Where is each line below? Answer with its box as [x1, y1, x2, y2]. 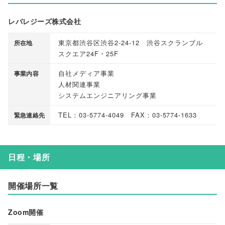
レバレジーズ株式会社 [8, 16, 81, 27]
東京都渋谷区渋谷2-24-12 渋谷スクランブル [58, 38, 203, 48]
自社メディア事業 [58, 68, 115, 78]
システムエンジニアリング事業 [58, 90, 157, 100]
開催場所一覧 [8, 179, 58, 191]
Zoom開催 [8, 207, 44, 217]
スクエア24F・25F [58, 49, 119, 59]
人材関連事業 [58, 79, 100, 89]
